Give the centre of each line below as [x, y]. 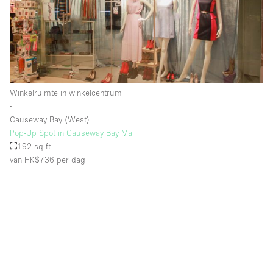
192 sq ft [34, 146]
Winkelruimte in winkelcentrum [66, 92]
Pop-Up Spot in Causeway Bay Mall [73, 133]
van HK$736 [32, 159]
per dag [70, 159]
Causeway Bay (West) [50, 119]
